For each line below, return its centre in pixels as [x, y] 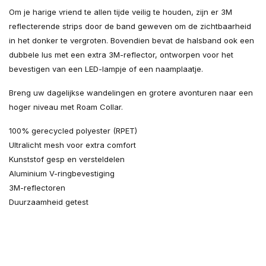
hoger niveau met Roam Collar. [66, 107]
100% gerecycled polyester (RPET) [73, 131]
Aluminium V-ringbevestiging [62, 173]
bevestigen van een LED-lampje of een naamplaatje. [106, 69]
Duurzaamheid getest [49, 202]
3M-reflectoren [37, 188]
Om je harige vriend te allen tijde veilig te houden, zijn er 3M [121, 12]
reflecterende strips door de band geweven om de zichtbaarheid [130, 26]
